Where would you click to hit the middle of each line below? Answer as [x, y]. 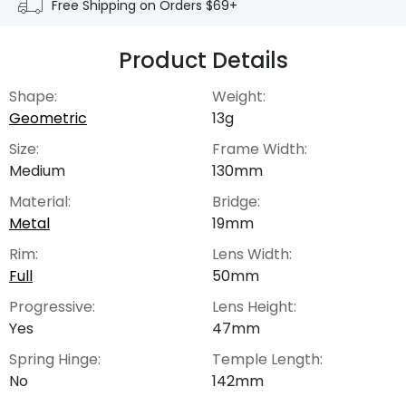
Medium [37, 170]
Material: [40, 201]
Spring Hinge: [55, 359]
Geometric [48, 118]
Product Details [203, 60]
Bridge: [236, 201]
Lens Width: [252, 254]
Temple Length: [267, 359]
